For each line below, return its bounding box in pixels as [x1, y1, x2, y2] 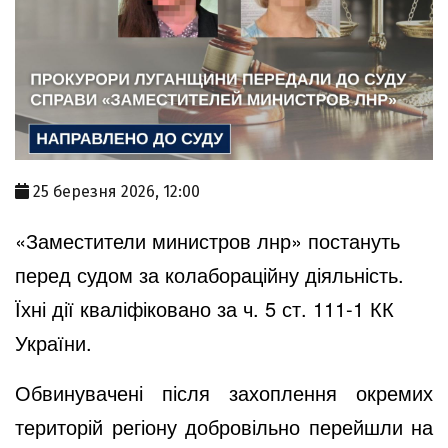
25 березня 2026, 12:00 [33, 181, 200, 201]
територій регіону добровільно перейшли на [15, 411, 433, 441]
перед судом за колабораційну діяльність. [15, 259, 404, 289]
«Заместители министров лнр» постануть [15, 225, 400, 255]
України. [15, 327, 92, 357]
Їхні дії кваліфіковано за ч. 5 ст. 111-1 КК [15, 293, 394, 323]
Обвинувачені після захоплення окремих [15, 377, 433, 407]
